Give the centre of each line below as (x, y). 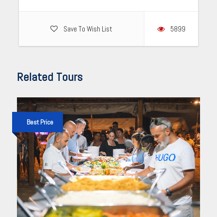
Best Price (40, 122)
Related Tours (50, 77)
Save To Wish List (88, 29)
